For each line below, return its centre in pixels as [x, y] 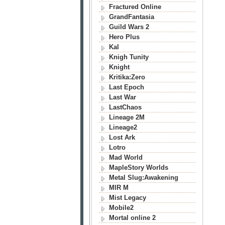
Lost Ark [122, 137]
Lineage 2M [127, 117]
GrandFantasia [131, 17]
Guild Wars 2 [129, 27]
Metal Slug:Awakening [143, 178]
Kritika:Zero [127, 77]
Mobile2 [121, 208]
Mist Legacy [127, 198]
